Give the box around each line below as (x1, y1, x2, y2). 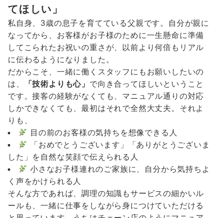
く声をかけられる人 (8, 176, 82, 186)
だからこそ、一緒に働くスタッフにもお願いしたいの (8, 67, 204, 77)
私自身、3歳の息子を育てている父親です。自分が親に (8, 18, 209, 28)
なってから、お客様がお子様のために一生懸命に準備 (8, 30, 204, 40)
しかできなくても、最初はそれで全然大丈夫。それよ (8, 103, 204, 113)
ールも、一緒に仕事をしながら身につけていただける (8, 200, 204, 211)
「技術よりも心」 (24, 79, 90, 89)
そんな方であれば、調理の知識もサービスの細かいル (8, 188, 204, 199)
